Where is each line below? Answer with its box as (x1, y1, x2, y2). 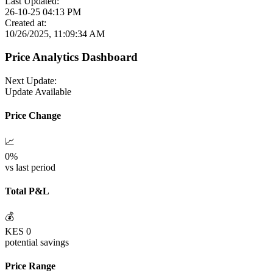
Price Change (5, 110, 61, 121)
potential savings (5, 237, 69, 248)
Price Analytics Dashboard (5, 51, 138, 64)
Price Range (5, 261, 55, 272)
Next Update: (5, 76, 57, 86)
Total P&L (5, 185, 49, 196)
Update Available (5, 87, 71, 97)
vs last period (5, 161, 55, 172)
